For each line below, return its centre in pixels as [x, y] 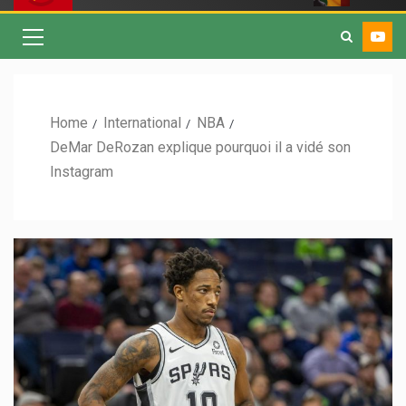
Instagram [82, 172]
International [142, 123]
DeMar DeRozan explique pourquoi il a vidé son [200, 148]
